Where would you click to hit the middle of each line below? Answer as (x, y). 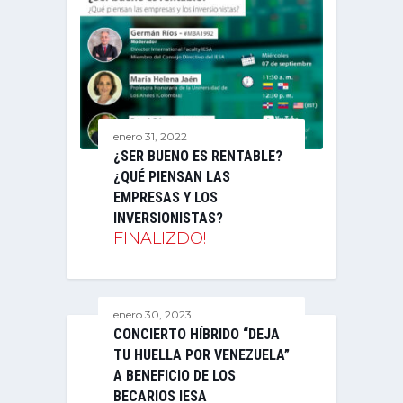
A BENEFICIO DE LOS (175, 375)
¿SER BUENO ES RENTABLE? (198, 156)
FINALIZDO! (160, 238)
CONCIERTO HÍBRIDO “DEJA (197, 334)
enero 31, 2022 (150, 136)
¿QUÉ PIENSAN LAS (172, 176)
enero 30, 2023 (152, 314)
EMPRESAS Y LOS (166, 197)
